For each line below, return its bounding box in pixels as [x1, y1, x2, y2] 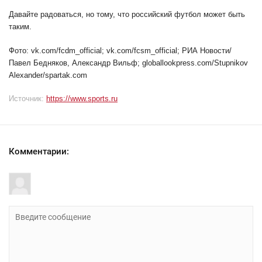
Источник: [9, 94, 44, 104]
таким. [9, 22, 32, 32]
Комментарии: [9, 146, 69, 157]
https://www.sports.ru [46, 94, 118, 104]
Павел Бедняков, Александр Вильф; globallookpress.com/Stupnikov [9, 58, 248, 68]
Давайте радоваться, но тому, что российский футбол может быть [9, 10, 245, 19]
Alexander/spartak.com [9, 71, 87, 80]
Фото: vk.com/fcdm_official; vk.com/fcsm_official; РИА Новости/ [9, 46, 232, 56]
